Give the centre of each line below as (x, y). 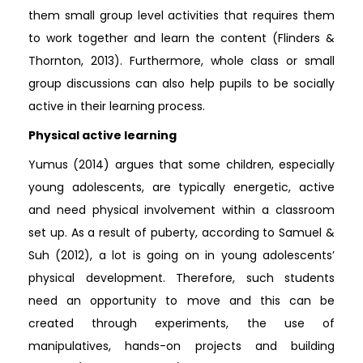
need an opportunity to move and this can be (181, 300)
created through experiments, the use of (181, 323)
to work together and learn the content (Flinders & (181, 38)
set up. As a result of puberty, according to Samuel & (181, 232)
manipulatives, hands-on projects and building (181, 346)
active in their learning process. (117, 106)
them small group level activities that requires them (181, 15)
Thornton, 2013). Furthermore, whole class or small (181, 60)
